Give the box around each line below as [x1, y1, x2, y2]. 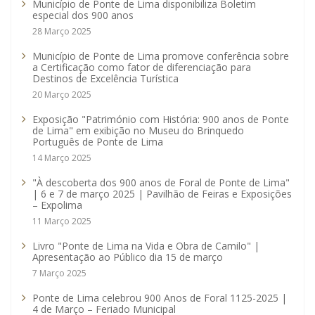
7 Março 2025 [32, 267, 86, 280]
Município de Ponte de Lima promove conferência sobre [32, 49, 289, 63]
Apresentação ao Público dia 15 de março [32, 250, 223, 264]
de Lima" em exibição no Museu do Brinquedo [32, 124, 244, 138]
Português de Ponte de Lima [32, 135, 163, 149]
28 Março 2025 [32, 25, 91, 38]
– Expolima [32, 198, 82, 212]
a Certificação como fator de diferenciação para [32, 60, 251, 75]
